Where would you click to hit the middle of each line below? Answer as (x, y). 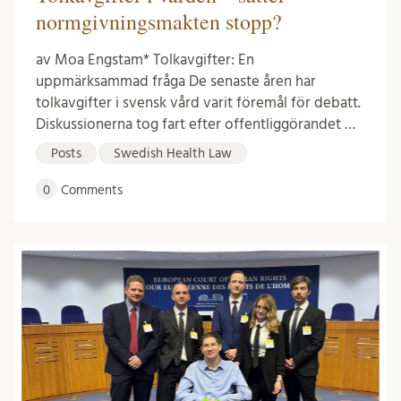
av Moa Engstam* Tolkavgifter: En (145, 60)
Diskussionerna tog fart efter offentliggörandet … (196, 124)
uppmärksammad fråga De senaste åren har (176, 81)
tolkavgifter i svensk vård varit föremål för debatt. (198, 103)
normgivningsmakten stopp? (159, 22)
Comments (90, 191)
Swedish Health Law (173, 154)
